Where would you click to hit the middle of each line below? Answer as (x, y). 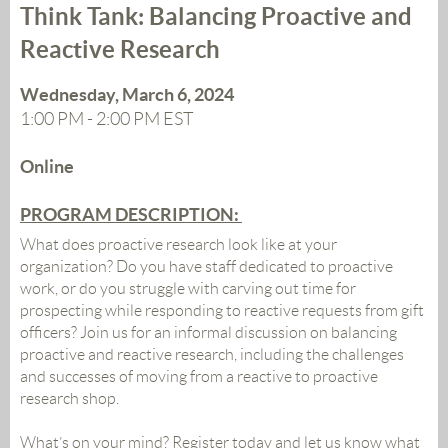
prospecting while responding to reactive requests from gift (222, 311)
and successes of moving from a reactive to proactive (199, 377)
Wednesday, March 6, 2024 (127, 95)
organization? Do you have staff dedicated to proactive (206, 267)
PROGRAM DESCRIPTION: (129, 215)
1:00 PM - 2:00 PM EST (107, 119)
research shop (68, 399)
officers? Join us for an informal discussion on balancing (208, 333)
